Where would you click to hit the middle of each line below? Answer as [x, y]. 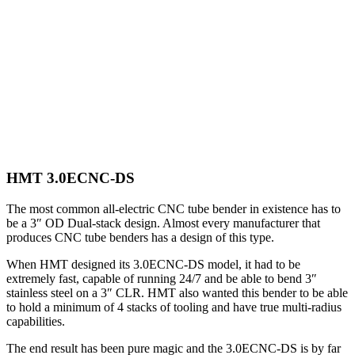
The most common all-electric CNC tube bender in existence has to [174, 209]
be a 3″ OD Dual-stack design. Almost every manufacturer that [163, 223]
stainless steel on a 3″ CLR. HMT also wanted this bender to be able [177, 293]
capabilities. [36, 321]
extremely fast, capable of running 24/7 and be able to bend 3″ [162, 279]
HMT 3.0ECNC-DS [71, 178]
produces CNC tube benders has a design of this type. [140, 237]
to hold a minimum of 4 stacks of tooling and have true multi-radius [174, 307]
